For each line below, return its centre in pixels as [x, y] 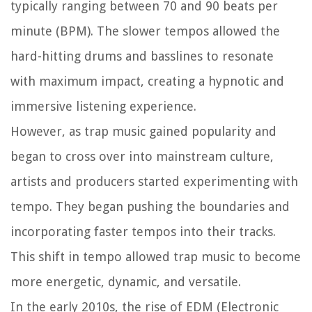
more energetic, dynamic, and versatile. [126, 281]
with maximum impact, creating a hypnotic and [147, 81]
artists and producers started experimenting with [154, 181]
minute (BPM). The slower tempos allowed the [145, 31]
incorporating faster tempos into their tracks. [143, 231]
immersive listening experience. [103, 106]
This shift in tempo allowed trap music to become [156, 256]
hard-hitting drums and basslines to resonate [142, 56]
